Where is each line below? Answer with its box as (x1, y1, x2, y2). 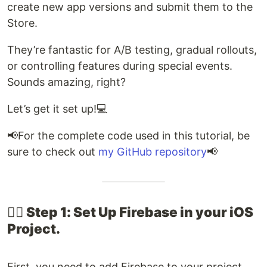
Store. (7, 17, 38, 30)
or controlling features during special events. (7, 60, 232, 73)
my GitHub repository (98, 145, 207, 159)
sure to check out (7, 145, 98, 159)
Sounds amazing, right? (7, 76, 126, 89)
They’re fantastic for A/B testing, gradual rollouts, (7, 44, 257, 57)
